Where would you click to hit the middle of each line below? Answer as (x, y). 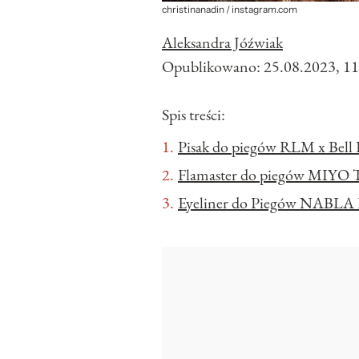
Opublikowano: (213, 67)
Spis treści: (194, 115)
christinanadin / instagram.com (230, 10)
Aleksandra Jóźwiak (222, 43)
